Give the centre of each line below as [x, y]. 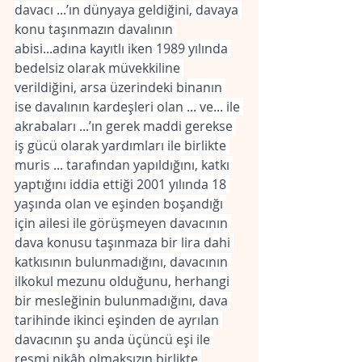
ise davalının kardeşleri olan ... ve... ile [129, 107]
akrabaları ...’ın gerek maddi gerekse [125, 126]
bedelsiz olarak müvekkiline [99, 68]
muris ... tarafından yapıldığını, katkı [124, 165]
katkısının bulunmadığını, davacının [123, 262]
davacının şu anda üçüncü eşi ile [114, 339]
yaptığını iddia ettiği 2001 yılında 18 [122, 184]
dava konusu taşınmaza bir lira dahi [124, 242]
